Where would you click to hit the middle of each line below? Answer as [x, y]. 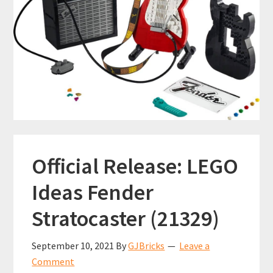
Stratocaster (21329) [126, 219]
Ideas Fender [93, 193]
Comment [53, 262]
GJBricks [147, 246]
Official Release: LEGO [135, 166]
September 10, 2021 [73, 246]
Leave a [195, 246]
